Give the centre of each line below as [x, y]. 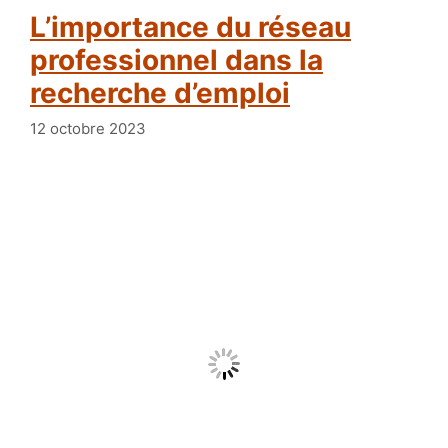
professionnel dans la [176, 60]
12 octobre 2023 [88, 128]
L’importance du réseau [40, 27]
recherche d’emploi [160, 93]
